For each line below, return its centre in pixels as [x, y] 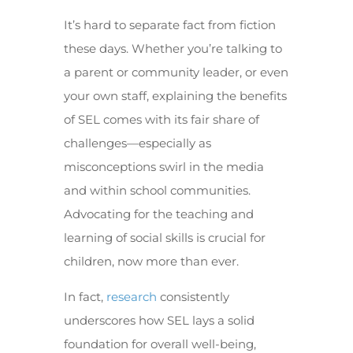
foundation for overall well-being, [160, 344]
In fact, [85, 297]
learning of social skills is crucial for [164, 238]
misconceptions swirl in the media [163, 167]
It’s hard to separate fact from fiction [169, 25]
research [131, 297]
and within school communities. [157, 190]
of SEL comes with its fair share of [161, 119]
